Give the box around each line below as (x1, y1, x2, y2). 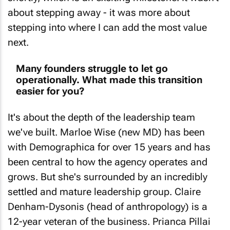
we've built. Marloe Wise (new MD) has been (8, 118, 205, 130)
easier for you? (16, 76, 85, 89)
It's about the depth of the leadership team (8, 103, 195, 116)
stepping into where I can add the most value (8, 13, 207, 26)
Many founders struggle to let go (16, 54, 168, 66)
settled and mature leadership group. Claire (8, 178, 201, 190)
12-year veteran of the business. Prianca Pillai (8, 207, 210, 220)
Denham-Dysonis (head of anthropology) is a (8, 193, 207, 205)
